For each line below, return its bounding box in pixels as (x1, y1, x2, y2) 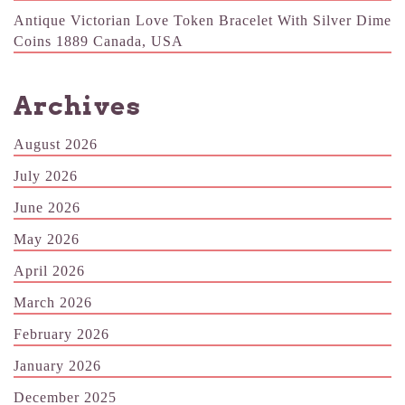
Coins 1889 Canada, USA (14, 33, 184, 50)
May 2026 (14, 231, 80, 247)
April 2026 (14, 262, 85, 278)
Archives (14, 89, 141, 121)
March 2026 (14, 294, 92, 310)
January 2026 (14, 357, 101, 373)
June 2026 (14, 199, 80, 215)
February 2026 (14, 325, 109, 342)
